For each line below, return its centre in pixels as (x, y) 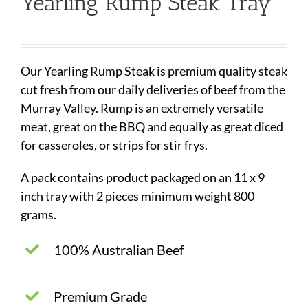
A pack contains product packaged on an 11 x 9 (143, 177)
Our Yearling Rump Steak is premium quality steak (154, 70)
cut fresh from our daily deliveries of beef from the (153, 89)
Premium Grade (100, 296)
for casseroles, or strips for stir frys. (114, 145)
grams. (38, 214)
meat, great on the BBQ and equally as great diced (152, 126)
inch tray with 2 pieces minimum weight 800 (137, 196)
